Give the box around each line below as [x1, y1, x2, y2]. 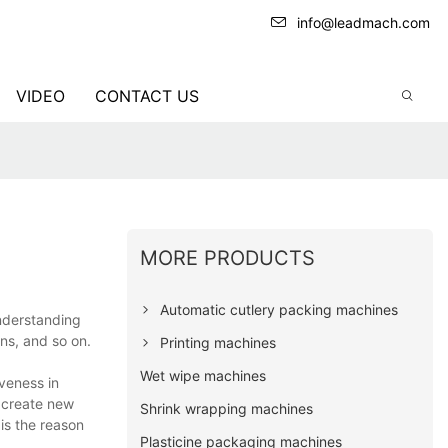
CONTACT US [95, 86, 199, 106]
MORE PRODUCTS [140, 245, 316, 270]
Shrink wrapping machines [140, 399, 314, 417]
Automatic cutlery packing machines [160, 300, 399, 318]
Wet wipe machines [140, 366, 267, 384]
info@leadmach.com [297, 14, 430, 31]
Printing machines [160, 333, 277, 351]
